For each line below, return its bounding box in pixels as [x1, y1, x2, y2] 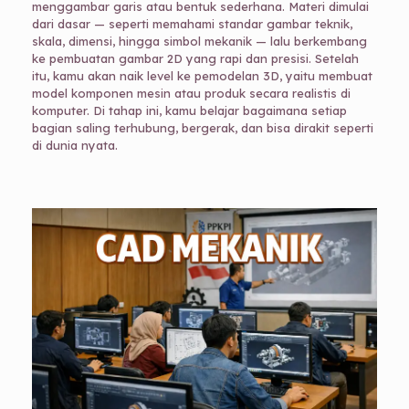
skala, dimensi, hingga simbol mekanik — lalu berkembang [31, 34, 367, 48]
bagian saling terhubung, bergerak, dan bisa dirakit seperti [31, 121, 373, 135]
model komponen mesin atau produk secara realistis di [31, 86, 351, 100]
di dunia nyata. [31, 138, 118, 152]
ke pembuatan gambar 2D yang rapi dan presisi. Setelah [31, 51, 359, 66]
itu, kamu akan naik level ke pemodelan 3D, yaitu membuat [31, 68, 372, 83]
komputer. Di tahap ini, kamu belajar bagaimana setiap [31, 103, 347, 118]
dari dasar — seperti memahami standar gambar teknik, [31, 16, 352, 31]
